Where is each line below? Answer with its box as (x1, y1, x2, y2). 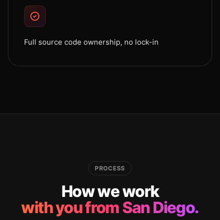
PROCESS (94, 165, 126, 172)
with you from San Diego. (21, 198, 199, 217)
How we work (61, 182, 159, 201)
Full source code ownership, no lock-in (24, 38, 159, 47)
